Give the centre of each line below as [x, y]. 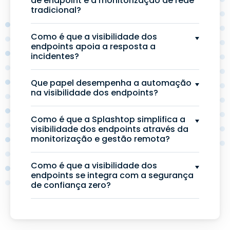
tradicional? [56, 10]
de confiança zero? [71, 185]
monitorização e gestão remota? [100, 139]
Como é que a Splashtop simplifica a [108, 119]
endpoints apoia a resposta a [93, 46]
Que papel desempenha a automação [111, 83]
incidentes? [55, 56]
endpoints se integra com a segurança [112, 175]
